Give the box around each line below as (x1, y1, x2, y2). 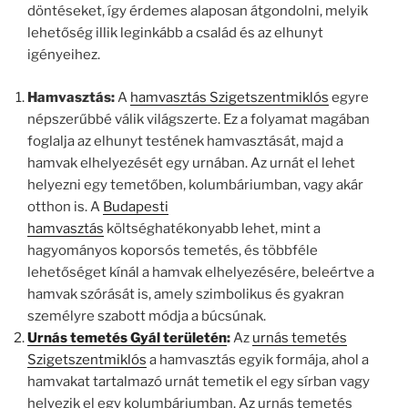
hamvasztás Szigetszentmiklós (130, 88, 329, 106)
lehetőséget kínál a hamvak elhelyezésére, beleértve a (27, 263, 374, 280)
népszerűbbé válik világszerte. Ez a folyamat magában (27, 110, 370, 127)
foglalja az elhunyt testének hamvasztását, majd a (27, 132, 343, 149)
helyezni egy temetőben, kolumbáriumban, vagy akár (27, 176, 363, 193)
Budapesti (103, 198, 168, 215)
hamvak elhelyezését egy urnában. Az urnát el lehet (27, 154, 355, 171)
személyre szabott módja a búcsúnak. (27, 307, 266, 324)
